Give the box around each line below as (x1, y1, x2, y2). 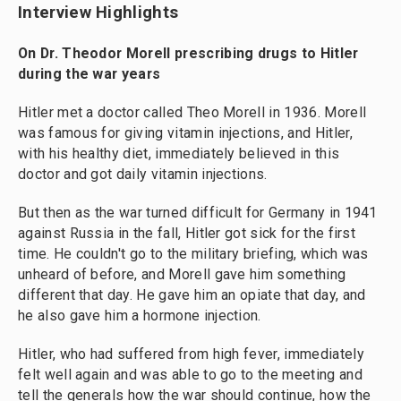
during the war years (18, 64, 161, 82)
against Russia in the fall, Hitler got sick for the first (18, 224, 356, 242)
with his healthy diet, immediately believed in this (18, 144, 340, 162)
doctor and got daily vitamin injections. (18, 165, 268, 183)
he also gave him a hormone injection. (18, 306, 261, 324)
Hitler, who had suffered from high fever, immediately (18, 345, 364, 363)
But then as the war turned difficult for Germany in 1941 (18, 203, 378, 221)
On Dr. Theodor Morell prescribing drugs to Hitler (18, 44, 359, 62)
